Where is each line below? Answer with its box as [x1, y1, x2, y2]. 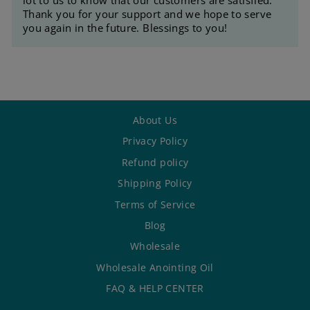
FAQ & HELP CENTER [106, 282, 204, 295]
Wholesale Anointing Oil [96, 260, 214, 274]
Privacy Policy [122, 134, 188, 148]
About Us [133, 113, 177, 127]
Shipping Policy [118, 176, 192, 190]
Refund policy [121, 155, 189, 169]
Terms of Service [114, 197, 196, 211]
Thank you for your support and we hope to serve [23, 6, 272, 21]
